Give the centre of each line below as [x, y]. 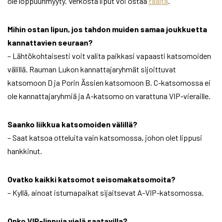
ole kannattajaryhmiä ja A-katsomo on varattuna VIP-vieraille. [109, 96]
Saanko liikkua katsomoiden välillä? [72, 124]
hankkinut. [25, 151]
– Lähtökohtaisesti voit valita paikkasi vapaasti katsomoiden [109, 56]
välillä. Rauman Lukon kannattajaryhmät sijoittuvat [92, 69]
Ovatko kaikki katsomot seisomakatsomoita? [91, 179]
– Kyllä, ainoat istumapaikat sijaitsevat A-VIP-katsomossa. [106, 193]
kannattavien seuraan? [50, 43]
